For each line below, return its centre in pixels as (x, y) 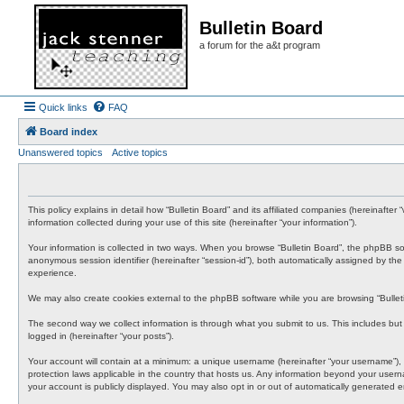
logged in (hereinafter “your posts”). (101, 336)
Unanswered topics (60, 152)
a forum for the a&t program (260, 45)
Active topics (140, 152)
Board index (69, 132)
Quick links (63, 107)
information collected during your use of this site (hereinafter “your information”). (193, 222)
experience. (52, 273)
